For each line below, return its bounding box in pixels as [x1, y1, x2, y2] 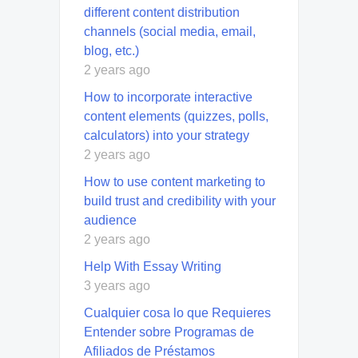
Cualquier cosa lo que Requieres [84, 305, 271, 320]
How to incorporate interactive [84, 89, 253, 104]
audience [84, 213, 137, 227]
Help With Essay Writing [84, 259, 221, 273]
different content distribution [84, 5, 240, 19]
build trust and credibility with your [84, 193, 276, 208]
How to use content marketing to [84, 174, 265, 189]
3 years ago [84, 278, 150, 292]
